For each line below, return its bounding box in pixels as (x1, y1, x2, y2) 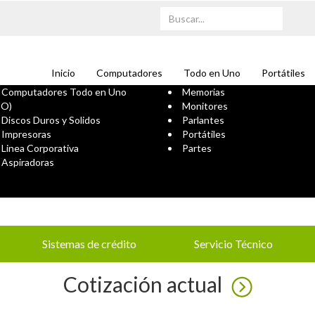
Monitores (182, 100, 228, 112)
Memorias (182, 86, 225, 98)
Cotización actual (63, 271, 226, 297)
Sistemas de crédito (42, 237, 136, 250)
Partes (182, 142, 212, 154)
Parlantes (182, 114, 224, 126)
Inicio (51, 67, 75, 79)
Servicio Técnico (194, 237, 273, 250)
